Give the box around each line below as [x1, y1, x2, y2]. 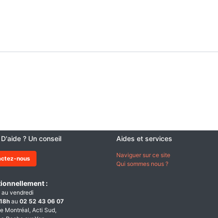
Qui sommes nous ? [116, 160, 168, 167]
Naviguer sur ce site [116, 151, 170, 159]
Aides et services [116, 134, 174, 143]
